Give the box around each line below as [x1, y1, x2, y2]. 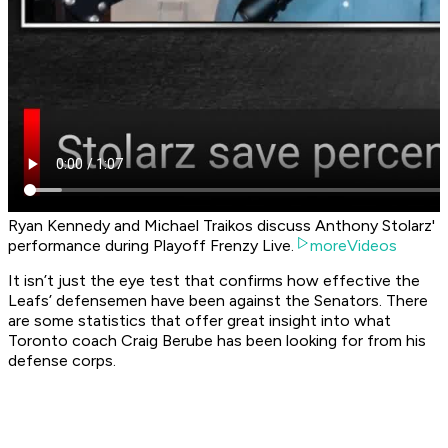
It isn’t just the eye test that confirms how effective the [8, 271, 420, 291]
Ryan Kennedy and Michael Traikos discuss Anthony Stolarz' [8, 216, 435, 236]
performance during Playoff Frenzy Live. [8, 236, 294, 256]
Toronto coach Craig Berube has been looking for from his [8, 331, 426, 351]
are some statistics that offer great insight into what [8, 311, 391, 331]
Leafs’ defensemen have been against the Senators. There [8, 291, 428, 311]
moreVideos [310, 236, 397, 256]
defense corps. [8, 351, 116, 371]
